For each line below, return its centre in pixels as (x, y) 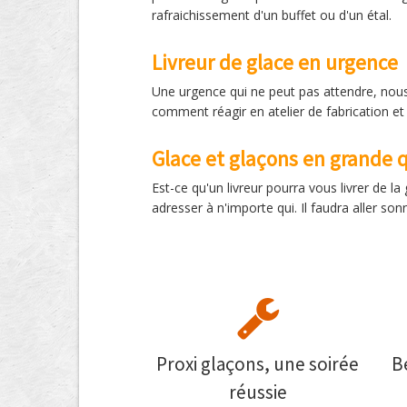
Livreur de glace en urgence (275, 62)
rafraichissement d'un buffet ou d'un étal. (272, 15)
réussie (258, 392)
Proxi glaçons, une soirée (258, 364)
